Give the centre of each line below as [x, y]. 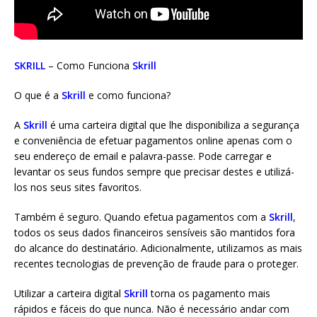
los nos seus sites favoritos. [78, 187]
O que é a [38, 95]
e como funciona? [128, 95]
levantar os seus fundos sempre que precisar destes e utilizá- [154, 172]
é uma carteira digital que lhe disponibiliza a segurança [173, 125]
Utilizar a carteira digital [69, 293]
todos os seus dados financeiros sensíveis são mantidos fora [155, 232]
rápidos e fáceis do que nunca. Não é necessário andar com [152, 309]
